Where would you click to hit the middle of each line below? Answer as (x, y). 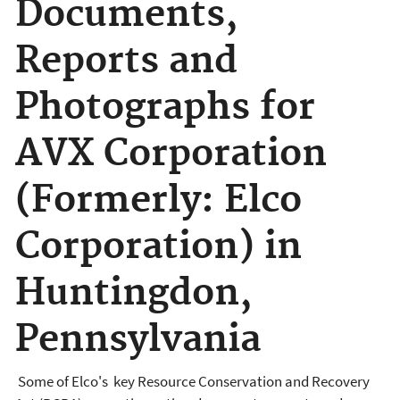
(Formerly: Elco (158, 200)
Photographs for (165, 107)
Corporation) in (158, 246)
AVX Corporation (171, 154)
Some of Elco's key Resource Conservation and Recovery (192, 382)
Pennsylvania (138, 339)
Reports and (126, 61)
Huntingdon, (134, 293)
